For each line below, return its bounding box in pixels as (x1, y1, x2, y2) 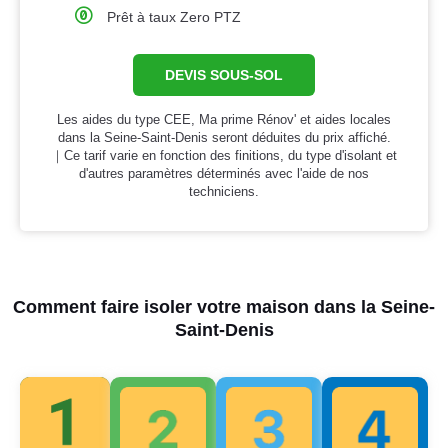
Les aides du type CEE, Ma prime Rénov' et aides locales (57, 112, 391, 128)
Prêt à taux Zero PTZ (107, 9, 242, 26)
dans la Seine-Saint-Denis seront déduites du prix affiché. (57, 130, 391, 146)
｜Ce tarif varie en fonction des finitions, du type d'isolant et (51, 148, 397, 164)
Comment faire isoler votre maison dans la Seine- (13, 297, 435, 318)
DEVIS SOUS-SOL (165, 67, 283, 84)
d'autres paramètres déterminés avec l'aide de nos (79, 166, 369, 182)
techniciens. (189, 184, 259, 200)
